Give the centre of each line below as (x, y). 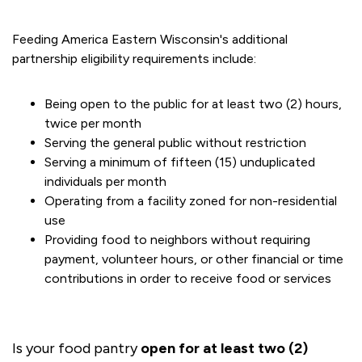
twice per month (93, 123)
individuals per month (105, 181)
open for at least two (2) (224, 348)
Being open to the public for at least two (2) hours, (193, 104)
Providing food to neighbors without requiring (177, 240)
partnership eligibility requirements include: (134, 59)
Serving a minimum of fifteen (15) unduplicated (180, 162)
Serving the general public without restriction (175, 143)
